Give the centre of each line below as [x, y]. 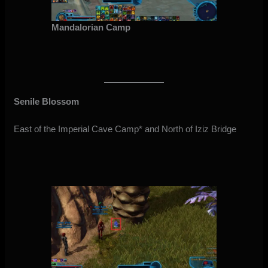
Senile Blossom [47, 102]
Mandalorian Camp [91, 28]
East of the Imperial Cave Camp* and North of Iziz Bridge [125, 129]
